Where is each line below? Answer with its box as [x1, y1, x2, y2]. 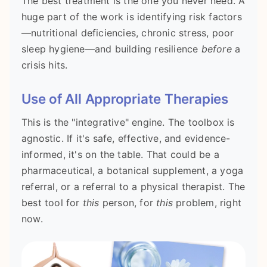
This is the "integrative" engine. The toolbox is [21, 116, 235, 129]
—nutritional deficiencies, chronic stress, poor [21, 26, 234, 39]
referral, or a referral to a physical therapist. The [21, 181, 246, 193]
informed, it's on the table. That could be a [21, 148, 219, 161]
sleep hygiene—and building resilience [21, 42, 201, 55]
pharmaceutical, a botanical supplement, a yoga [21, 164, 244, 177]
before [201, 42, 232, 55]
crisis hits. [21, 58, 68, 71]
